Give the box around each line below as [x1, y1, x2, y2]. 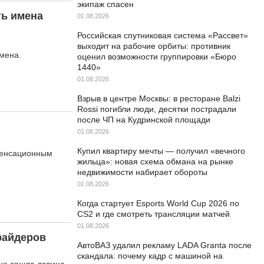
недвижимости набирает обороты [77, 167, 207, 177]
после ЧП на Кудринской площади [77, 115, 210, 124]
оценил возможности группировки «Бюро [77, 52, 236, 61]
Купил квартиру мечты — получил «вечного [77, 146, 245, 156]
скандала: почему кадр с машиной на [77, 251, 223, 260]
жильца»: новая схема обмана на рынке [77, 157, 233, 166]
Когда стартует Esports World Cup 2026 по [77, 199, 239, 208]
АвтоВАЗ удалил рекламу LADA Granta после [77, 240, 252, 250]
